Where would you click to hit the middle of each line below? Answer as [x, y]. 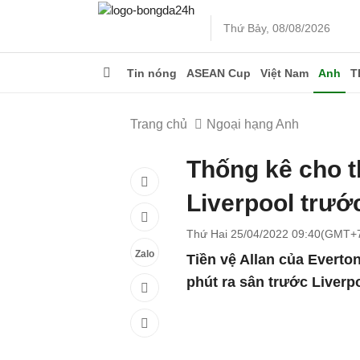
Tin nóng [152, 73]
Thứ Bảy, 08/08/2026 [277, 28]
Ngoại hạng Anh [253, 124]
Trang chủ [159, 124]
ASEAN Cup [219, 73]
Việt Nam [284, 73]
